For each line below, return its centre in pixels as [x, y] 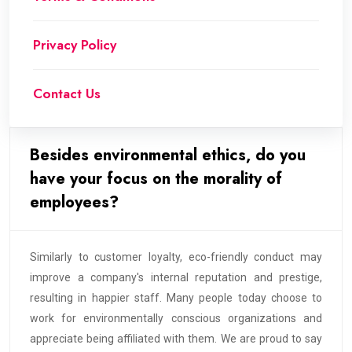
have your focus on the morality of [156, 179]
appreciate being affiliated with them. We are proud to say [176, 339]
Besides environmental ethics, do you [168, 156]
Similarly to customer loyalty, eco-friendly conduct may [176, 257]
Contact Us [67, 94]
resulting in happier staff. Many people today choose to [176, 298]
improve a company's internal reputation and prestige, [176, 278]
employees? [74, 203]
